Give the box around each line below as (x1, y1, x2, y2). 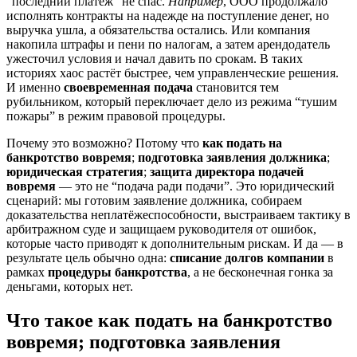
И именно (6, 80, 64, 94)
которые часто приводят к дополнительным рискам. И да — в (6, 236, 343, 250)
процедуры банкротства (48, 265, 187, 279)
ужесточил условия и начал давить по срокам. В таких (6, 51, 303, 65)
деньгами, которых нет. (6, 279, 133, 293)
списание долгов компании (170, 250, 324, 265)
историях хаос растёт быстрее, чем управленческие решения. (6, 65, 339, 80)
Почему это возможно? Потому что (6, 135, 202, 150)
